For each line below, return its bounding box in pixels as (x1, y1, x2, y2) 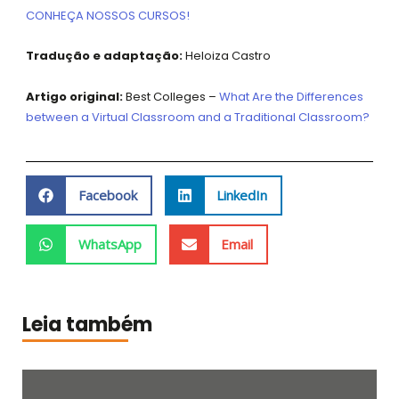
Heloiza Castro (183, 47, 272, 65)
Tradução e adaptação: (26, 47, 183, 65)
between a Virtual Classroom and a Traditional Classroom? (26, 109, 370, 126)
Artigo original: (26, 88, 126, 106)
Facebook (77, 185, 137, 204)
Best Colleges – (126, 88, 220, 106)
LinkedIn (216, 185, 268, 204)
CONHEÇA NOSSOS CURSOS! (26, 6, 191, 24)
